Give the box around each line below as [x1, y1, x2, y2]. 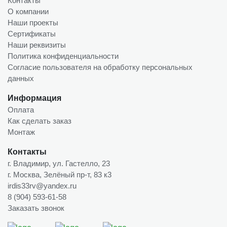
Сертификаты [8, 29, 56, 38]
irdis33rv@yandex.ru [8, 181, 77, 190]
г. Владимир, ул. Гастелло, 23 [8, 159, 110, 168]
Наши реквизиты [8, 40, 66, 49]
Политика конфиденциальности [8, 51, 119, 60]
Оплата [8, 105, 34, 114]
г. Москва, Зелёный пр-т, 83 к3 [8, 170, 111, 179]
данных [8, 73, 34, 83]
